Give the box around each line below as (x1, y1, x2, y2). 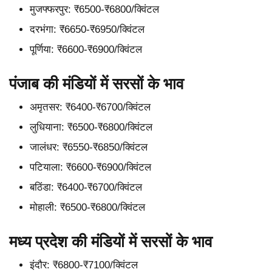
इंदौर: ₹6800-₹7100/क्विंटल (30, 259, 138, 271)
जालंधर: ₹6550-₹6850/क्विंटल (30, 141, 148, 154)
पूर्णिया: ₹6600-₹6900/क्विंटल (30, 44, 142, 56)
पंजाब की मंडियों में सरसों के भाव (9, 74, 184, 93)
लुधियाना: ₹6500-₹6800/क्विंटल (30, 121, 152, 134)
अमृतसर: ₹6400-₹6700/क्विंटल (30, 101, 151, 113)
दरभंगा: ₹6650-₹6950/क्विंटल (30, 24, 144, 36)
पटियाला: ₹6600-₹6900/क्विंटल (30, 161, 151, 174)
